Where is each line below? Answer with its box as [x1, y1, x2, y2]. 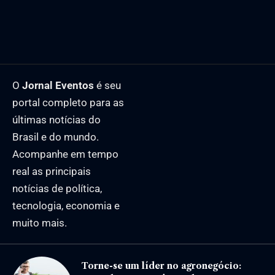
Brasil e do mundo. [12, 131, 99, 144]
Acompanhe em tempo [12, 148, 118, 161]
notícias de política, [12, 182, 102, 195]
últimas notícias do [12, 114, 101, 126]
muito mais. [12, 217, 67, 230]
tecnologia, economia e [12, 199, 120, 212]
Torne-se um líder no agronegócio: [82, 260, 242, 272]
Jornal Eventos [22, 79, 94, 92]
